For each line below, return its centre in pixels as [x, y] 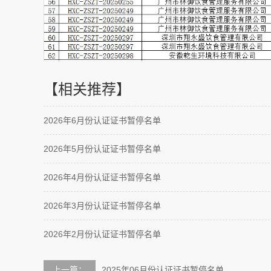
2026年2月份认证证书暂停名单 [102, 234]
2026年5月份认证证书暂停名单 [102, 149]
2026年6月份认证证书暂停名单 [102, 121]
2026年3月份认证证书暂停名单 [102, 206]
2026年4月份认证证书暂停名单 [102, 178]
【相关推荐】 [87, 90]
